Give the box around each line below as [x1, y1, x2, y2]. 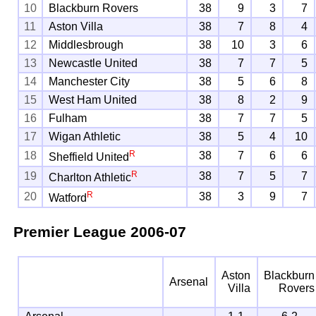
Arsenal [169, 275, 209, 288]
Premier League [13, 223, 126, 240]
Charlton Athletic [49, 171, 132, 184]
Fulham [49, 111, 87, 124]
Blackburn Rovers [49, 1, 139, 14]
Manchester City [49, 75, 130, 87]
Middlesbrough [49, 38, 124, 51]
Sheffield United [49, 151, 130, 164]
